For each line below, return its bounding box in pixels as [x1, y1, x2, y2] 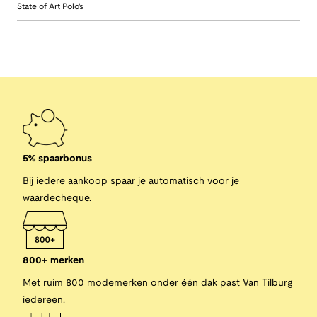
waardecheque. [23, 193, 91, 203]
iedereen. [23, 295, 65, 305]
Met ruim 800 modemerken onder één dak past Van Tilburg [23, 278, 292, 288]
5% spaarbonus [23, 154, 92, 163]
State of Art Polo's [17, 2, 83, 11]
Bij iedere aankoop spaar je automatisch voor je [23, 176, 239, 186]
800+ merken [23, 255, 84, 265]
